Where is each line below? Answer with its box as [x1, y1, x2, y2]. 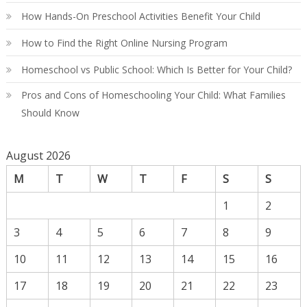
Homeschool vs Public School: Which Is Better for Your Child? [21, 62, 292, 76]
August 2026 [5, 147, 71, 163]
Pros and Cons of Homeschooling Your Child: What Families [21, 88, 286, 101]
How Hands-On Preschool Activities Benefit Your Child [21, 9, 260, 23]
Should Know [21, 106, 79, 119]
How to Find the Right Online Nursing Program [21, 36, 228, 49]
